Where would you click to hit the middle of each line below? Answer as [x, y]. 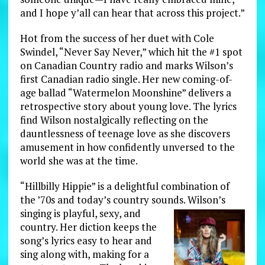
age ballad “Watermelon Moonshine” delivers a [125, 92]
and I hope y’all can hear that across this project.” [132, 12]
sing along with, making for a [84, 254]
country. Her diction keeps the [88, 227]
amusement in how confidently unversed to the [127, 147]
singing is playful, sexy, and [80, 213]
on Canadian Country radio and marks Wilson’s [126, 65]
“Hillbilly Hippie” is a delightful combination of [125, 186]
